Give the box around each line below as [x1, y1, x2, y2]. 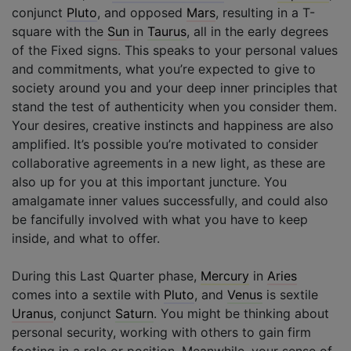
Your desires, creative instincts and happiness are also [12, 117, 334, 133]
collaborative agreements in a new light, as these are [12, 154, 325, 171]
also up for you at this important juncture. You [12, 173, 287, 190]
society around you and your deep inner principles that [12, 79, 338, 96]
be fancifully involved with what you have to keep [12, 211, 308, 227]
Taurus [147, 23, 186, 39]
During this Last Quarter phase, [12, 267, 201, 284]
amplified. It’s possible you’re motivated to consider [12, 136, 318, 152]
